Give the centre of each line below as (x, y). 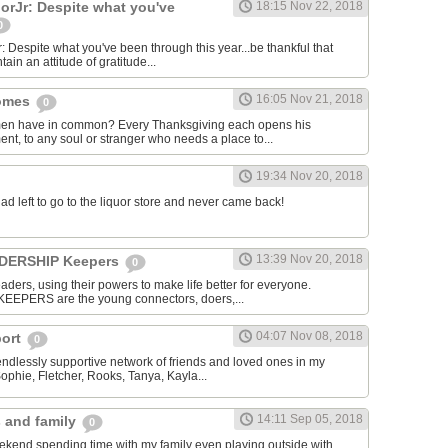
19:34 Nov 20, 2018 (309, 176)
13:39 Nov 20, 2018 (309, 259)
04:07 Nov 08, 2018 (309, 336)
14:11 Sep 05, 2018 (310, 419)
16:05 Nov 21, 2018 (309, 99)
